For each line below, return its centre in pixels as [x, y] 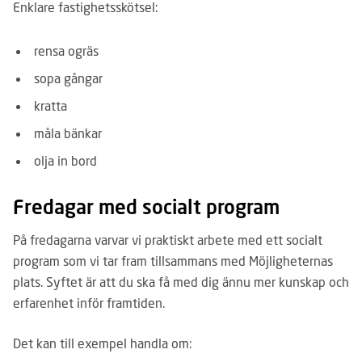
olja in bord [65, 160]
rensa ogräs [66, 51]
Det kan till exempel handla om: [103, 343]
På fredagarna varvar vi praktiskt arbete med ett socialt [168, 240]
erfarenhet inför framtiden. [89, 303]
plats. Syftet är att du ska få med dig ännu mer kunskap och [181, 282]
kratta [51, 105]
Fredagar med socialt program [146, 206]
